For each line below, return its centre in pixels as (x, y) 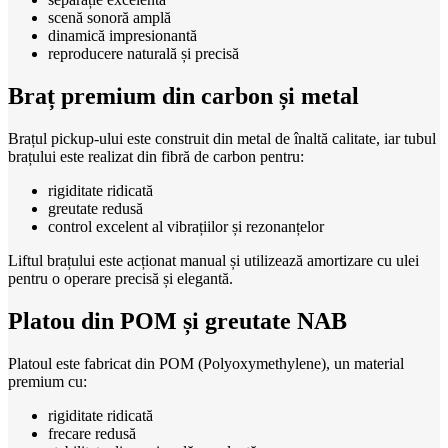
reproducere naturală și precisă (143, 54)
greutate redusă (95, 208)
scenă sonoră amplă (109, 18)
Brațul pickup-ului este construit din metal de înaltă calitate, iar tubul (222, 138)
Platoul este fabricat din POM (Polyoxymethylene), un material (206, 363)
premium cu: (47, 381)
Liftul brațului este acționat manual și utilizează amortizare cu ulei (213, 260)
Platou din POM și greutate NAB (177, 320)
